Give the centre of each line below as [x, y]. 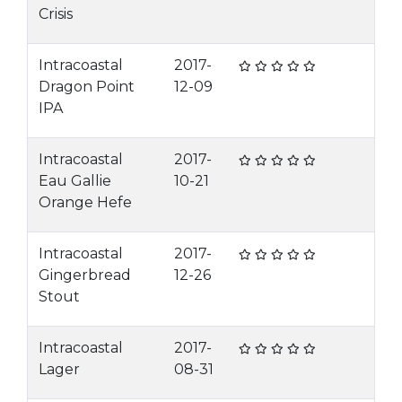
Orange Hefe [85, 202]
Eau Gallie [75, 181]
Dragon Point [87, 87]
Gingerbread [85, 275]
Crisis [56, 14]
